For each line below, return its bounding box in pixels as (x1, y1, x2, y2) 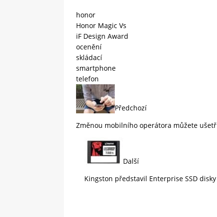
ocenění (76, 42, 102, 52)
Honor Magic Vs (76, 21, 126, 31)
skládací (76, 53, 102, 62)
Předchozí (115, 103, 147, 113)
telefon (76, 74, 99, 84)
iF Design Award (76, 31, 128, 41)
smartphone (76, 63, 116, 73)
